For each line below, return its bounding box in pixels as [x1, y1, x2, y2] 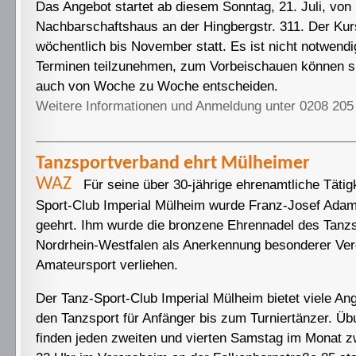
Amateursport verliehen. [36, 257, 178, 273]
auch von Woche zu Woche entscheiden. [36, 78, 278, 94]
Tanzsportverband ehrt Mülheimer [36, 154, 310, 173]
